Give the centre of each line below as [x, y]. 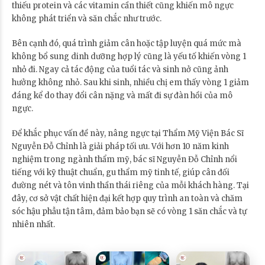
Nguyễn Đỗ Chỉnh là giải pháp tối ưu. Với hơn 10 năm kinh [120, 146]
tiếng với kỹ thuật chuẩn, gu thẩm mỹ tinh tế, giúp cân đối [121, 172]
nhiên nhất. [33, 224]
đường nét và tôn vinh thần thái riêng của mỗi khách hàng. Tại [130, 185]
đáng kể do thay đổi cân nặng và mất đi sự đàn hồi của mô [122, 95]
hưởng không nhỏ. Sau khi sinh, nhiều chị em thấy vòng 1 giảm [130, 82]
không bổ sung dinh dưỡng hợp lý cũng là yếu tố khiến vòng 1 [129, 56]
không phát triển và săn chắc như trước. [87, 18]
